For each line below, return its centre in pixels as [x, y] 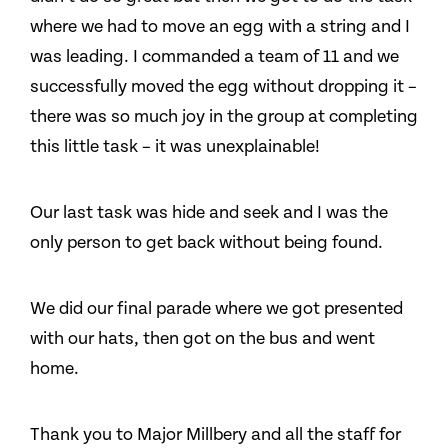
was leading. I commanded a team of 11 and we [214, 56]
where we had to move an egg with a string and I [220, 26]
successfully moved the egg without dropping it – [223, 86]
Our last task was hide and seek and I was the [209, 212]
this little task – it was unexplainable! [175, 146]
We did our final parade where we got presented [216, 308]
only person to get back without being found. [206, 242]
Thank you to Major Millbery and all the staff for [215, 434]
